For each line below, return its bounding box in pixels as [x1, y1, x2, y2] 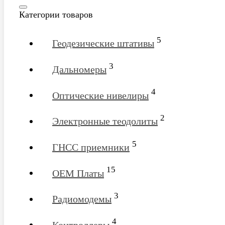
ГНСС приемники [52, 141, 130, 153]
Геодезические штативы [52, 37, 154, 49]
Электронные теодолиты [52, 115, 158, 127]
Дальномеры [52, 63, 106, 75]
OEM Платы [52, 167, 104, 179]
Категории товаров [19, 10, 93, 20]
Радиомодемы [52, 193, 111, 204]
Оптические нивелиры [52, 89, 149, 101]
